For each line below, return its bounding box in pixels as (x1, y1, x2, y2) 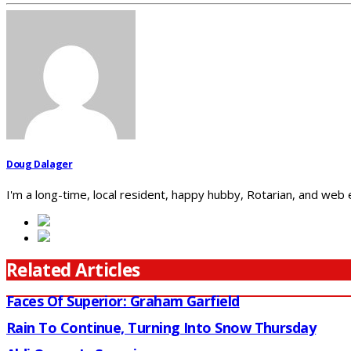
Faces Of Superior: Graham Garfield (6, 291, 240, 311)
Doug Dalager (6, 157, 73, 171)
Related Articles (6, 258, 140, 283)
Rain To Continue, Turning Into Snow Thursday (6, 318, 317, 338)
